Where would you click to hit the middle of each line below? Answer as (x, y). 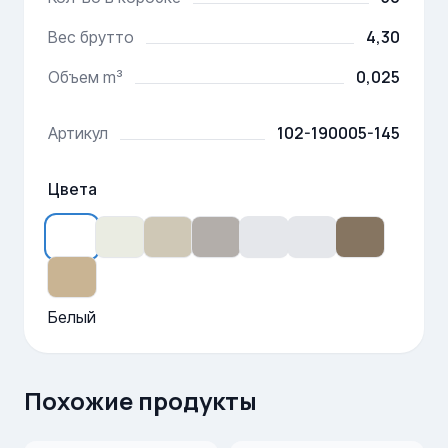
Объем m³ (85, 77)
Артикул (78, 133)
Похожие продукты (140, 400)
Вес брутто (91, 37)
